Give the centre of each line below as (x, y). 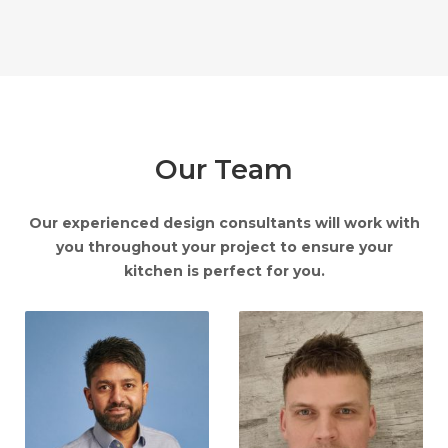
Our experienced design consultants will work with (224, 223)
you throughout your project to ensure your (224, 247)
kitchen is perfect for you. (224, 271)
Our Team (224, 169)
